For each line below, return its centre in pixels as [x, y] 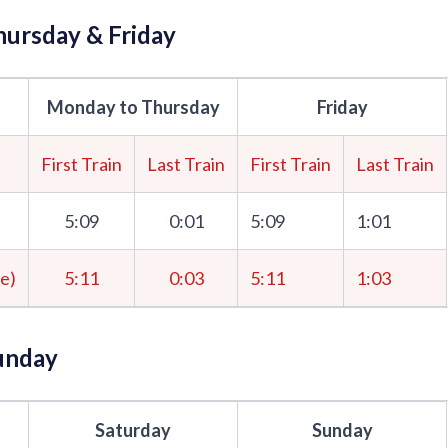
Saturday [133, 430]
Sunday [342, 430]
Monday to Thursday [133, 107]
